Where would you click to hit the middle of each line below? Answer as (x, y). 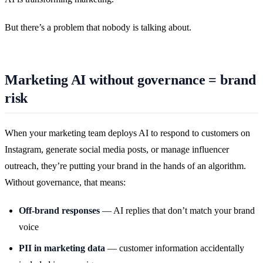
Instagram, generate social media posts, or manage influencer (117, 150)
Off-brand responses (59, 211)
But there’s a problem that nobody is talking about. (98, 27)
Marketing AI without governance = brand (130, 80)
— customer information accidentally (175, 248)
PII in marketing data (62, 248)
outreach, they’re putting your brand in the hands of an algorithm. (125, 166)
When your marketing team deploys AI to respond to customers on (127, 133)
